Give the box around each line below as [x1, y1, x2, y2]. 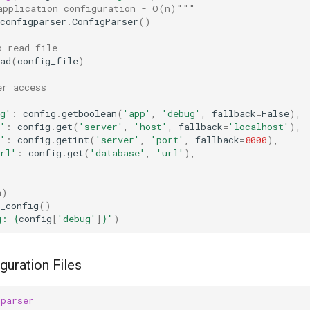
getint [56, 133, 89, 146]
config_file [17, 54, 78, 67]
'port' [151, 133, 184, 146]
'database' [90, 146, 145, 159]
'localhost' [228, 120, 289, 133]
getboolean [62, 107, 117, 120]
